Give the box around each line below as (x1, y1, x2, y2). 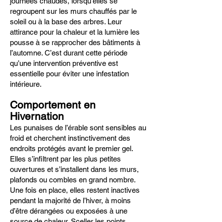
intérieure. (10, 80, 42, 88)
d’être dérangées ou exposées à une (10, 207, 127, 215)
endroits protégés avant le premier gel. (10, 144, 133, 153)
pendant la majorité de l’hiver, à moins (10, 196, 131, 205)
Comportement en (10, 99, 96, 111)
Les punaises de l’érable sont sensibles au (10, 123, 146, 132)
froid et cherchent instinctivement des (10, 134, 130, 142)
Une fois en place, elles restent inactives (10, 186, 140, 194)
